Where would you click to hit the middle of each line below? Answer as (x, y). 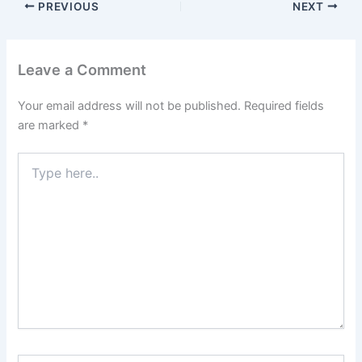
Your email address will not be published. (130, 105)
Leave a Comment (82, 69)
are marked (51, 125)
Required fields (284, 105)
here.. (32, 175)
